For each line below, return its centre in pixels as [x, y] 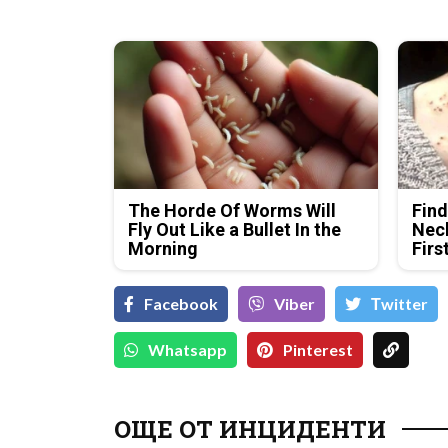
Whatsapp [187, 350]
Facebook [181, 304]
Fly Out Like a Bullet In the [235, 230]
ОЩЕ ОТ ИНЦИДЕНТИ [250, 429]
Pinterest [318, 350]
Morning [163, 249]
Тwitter [399, 304]
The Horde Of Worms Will [232, 211]
